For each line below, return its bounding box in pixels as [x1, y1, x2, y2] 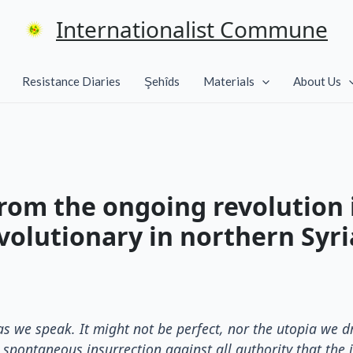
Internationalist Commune [56, 14, 328, 44]
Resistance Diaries [22, 73, 121, 88]
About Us [293, 73, 341, 88]
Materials [203, 73, 255, 88]
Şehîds [144, 73, 180, 88]
